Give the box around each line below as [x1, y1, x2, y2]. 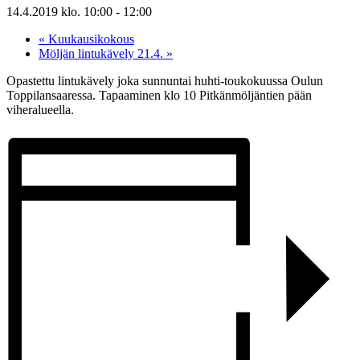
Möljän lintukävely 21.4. [39, 47, 166, 60]
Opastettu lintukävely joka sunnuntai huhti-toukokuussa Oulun [6, 74, 323, 88]
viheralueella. [6, 103, 74, 117]
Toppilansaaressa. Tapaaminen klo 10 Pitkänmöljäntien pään [6, 88, 312, 102]
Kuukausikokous [45, 32, 134, 46]
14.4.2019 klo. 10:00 [6, 5, 112, 18]
